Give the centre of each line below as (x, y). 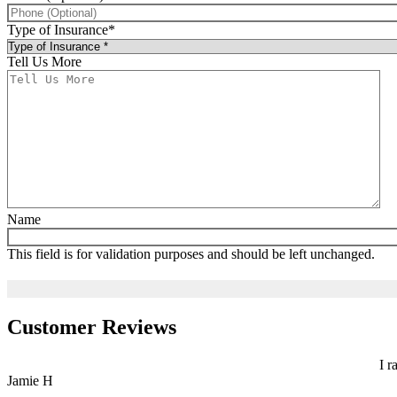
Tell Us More (44, 61)
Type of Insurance (58, 29)
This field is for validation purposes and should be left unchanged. (191, 253)
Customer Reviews (92, 327)
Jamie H (30, 380)
